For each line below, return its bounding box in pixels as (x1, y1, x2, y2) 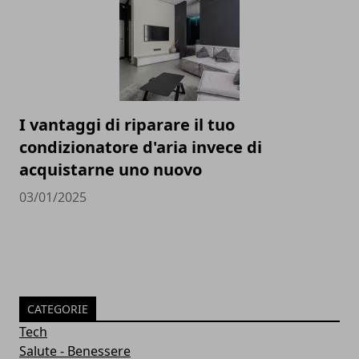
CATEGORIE (27, 301, 88, 317)
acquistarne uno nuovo (19, 159, 202, 180)
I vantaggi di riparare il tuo (19, 114, 235, 135)
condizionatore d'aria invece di (19, 136, 262, 158)
